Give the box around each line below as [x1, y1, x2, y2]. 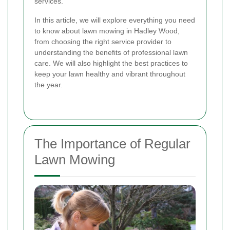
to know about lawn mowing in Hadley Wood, [34, 27, 180, 35]
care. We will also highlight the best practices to [34, 59, 188, 68]
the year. [34, 81, 63, 89]
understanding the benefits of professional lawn [34, 48, 188, 57]
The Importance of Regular [34, 136, 190, 152]
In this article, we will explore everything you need [34, 16, 195, 25]
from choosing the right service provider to [34, 37, 171, 46]
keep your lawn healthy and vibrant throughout [34, 70, 185, 79]
